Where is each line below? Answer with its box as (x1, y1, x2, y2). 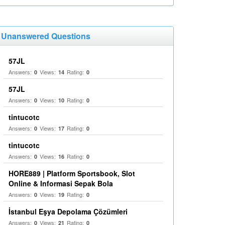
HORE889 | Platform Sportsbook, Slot (9, 168, 135, 178)
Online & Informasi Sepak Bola (9, 178, 113, 188)
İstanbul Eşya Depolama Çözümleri (9, 206, 128, 216)
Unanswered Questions (1, 30, 90, 42)
